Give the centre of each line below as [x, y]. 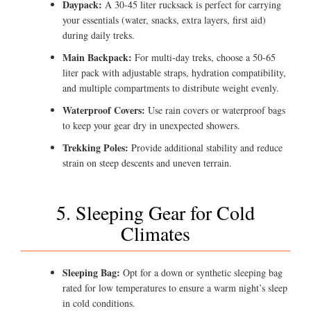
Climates [155, 234]
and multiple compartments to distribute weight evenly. [171, 88]
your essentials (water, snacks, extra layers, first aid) [164, 20]
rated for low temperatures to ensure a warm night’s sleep [175, 288]
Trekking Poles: [95, 148]
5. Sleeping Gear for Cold [155, 213]
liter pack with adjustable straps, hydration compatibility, [174, 73]
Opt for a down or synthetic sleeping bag [201, 273]
